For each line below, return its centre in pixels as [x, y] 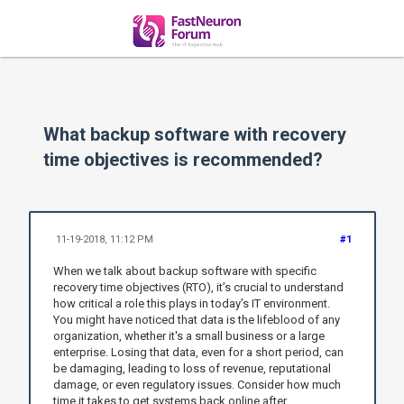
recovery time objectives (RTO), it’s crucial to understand [198, 287]
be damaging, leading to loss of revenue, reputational [192, 368]
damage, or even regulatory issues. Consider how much [197, 384]
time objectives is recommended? [184, 160]
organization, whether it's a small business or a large [188, 335]
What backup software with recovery [195, 135]
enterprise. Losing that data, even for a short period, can [198, 352]
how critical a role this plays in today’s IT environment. [191, 303]
